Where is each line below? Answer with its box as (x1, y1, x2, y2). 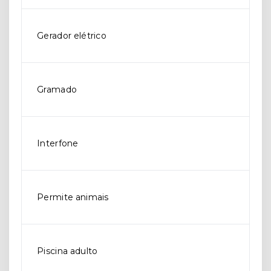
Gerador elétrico (37, 30, 107, 41)
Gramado (37, 84, 77, 95)
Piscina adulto (37, 246, 98, 256)
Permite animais (37, 192, 109, 203)
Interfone (37, 138, 79, 149)
